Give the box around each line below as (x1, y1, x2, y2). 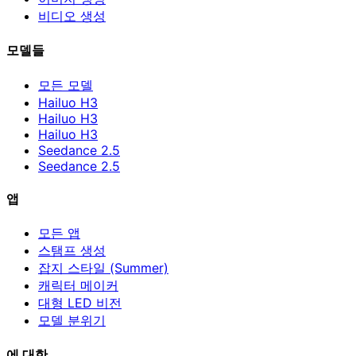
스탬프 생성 (38, 242, 106, 259)
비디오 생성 (38, 7, 106, 24)
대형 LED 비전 (38, 295, 122, 311)
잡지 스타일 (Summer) (38, 260, 168, 277)
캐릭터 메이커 (38, 277, 118, 294)
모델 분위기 (38, 312, 106, 329)
